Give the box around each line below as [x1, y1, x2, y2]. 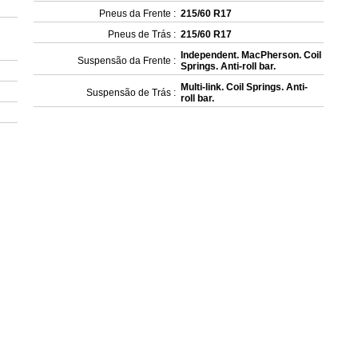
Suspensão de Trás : [86, 87, 177, 98]
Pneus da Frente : [99, 8, 177, 19]
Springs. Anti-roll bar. [181, 61, 276, 72]
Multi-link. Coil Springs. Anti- [181, 82, 308, 93]
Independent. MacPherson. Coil [181, 50, 322, 61]
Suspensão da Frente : [78, 55, 177, 66]
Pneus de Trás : [108, 29, 177, 40]
